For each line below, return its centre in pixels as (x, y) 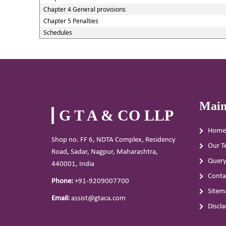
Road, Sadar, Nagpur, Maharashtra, (105, 152)
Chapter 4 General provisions (84, 9)
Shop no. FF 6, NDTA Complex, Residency (114, 140)
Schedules (58, 33)
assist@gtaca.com (98, 199)
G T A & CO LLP (116, 115)
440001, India (73, 164)
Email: (61, 199)
